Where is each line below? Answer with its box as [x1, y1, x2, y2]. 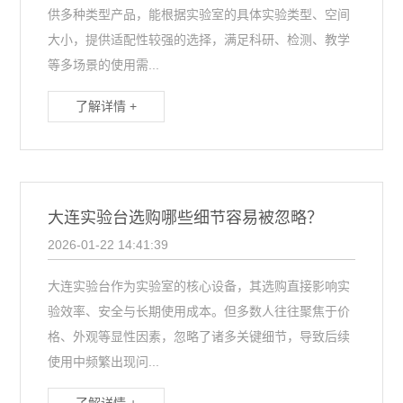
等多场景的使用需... [48, 58, 160, 72]
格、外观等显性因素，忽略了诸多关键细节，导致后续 [48, 329, 351, 344]
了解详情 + [76, 99, 138, 113]
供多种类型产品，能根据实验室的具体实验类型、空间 [48, 7, 351, 22]
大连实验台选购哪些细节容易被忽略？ [48, 209, 324, 227]
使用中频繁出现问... [48, 354, 160, 369]
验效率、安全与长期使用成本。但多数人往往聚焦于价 [48, 304, 351, 318]
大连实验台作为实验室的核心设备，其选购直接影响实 [48, 279, 351, 293]
